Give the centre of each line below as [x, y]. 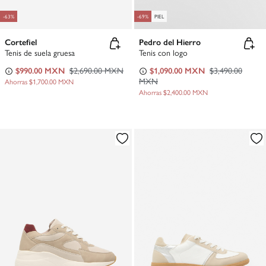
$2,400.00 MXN [186, 92]
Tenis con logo [163, 52]
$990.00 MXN [40, 70]
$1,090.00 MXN [177, 70]
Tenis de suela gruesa [40, 52]
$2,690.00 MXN [96, 70]
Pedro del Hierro [170, 42]
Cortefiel [21, 42]
